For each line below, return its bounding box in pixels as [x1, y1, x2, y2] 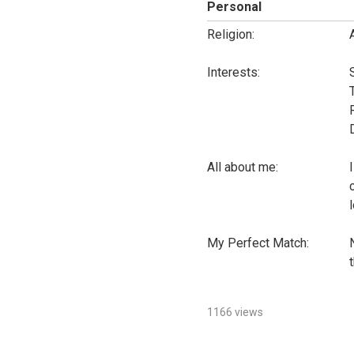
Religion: [206, 27, 254, 42]
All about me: [206, 160, 278, 175]
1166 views [206, 306, 263, 318]
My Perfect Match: [206, 235, 309, 250]
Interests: [206, 65, 260, 80]
